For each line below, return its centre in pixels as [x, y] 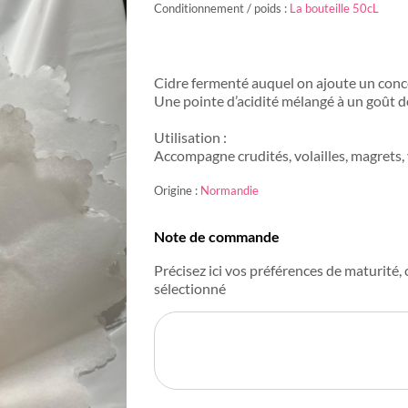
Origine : [177, 190]
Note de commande [217, 237]
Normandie [229, 190]
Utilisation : [190, 137]
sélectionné [190, 289]
